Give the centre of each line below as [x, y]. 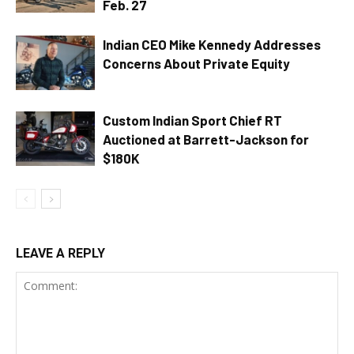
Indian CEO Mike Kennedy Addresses [212, 44]
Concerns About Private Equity [198, 63]
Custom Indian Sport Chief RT [192, 120]
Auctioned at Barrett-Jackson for [206, 139]
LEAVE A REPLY [60, 253]
